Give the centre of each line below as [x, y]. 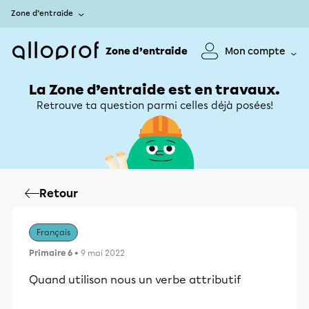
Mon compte [255, 51]
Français [53, 232]
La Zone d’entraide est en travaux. [154, 90]
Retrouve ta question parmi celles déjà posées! [154, 106]
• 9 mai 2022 [99, 253]
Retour [59, 193]
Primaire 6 [51, 253]
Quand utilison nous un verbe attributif [135, 280]
